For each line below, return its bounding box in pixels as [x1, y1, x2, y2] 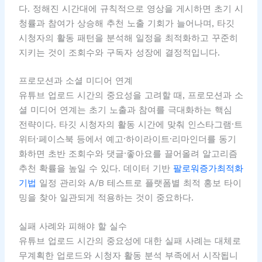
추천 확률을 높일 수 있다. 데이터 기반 [18, 163, 173, 174]
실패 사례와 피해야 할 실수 [18, 220, 127, 232]
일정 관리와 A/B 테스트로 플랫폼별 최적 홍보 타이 [36, 178, 242, 189]
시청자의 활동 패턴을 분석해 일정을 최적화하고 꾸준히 [18, 32, 238, 43]
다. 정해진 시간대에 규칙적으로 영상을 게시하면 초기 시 [18, 3, 243, 14]
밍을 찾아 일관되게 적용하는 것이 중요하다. [18, 192, 194, 204]
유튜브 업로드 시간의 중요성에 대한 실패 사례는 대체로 [18, 235, 241, 246]
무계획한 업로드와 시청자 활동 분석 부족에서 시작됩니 [18, 250, 238, 261]
